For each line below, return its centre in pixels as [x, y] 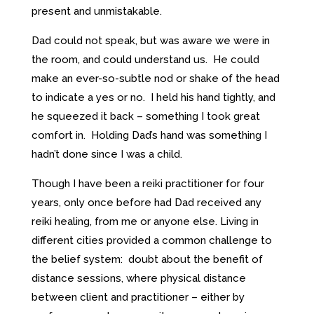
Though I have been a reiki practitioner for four [148, 183]
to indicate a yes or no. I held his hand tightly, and [153, 97]
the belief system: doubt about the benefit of [147, 259]
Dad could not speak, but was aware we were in [150, 40]
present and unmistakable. [96, 11]
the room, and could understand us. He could [145, 59]
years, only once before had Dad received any [146, 202]
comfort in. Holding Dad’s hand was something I [149, 135]
